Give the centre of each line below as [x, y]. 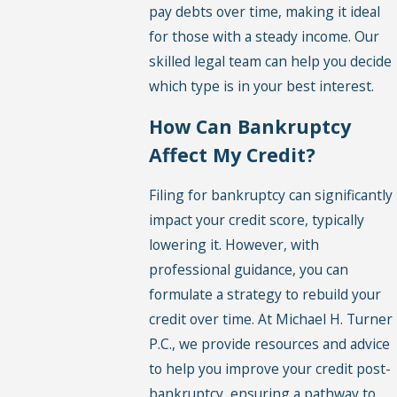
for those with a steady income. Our [265, 36]
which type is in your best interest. [262, 86]
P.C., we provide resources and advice [270, 344]
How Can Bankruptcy [250, 126]
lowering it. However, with [234, 245]
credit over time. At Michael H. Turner [271, 319]
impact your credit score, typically [257, 220]
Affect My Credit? [233, 154]
